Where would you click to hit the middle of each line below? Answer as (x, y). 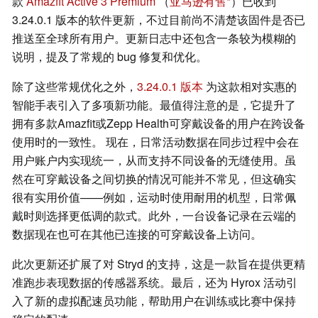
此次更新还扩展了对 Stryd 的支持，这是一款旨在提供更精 (159, 264)
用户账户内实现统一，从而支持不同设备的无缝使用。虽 (154, 160)
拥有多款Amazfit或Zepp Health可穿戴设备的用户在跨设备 (159, 124)
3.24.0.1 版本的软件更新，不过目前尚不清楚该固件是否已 (159, 20)
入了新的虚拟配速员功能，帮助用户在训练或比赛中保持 (154, 301)
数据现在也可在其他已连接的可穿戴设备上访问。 (137, 234)
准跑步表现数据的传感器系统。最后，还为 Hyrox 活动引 (155, 283)
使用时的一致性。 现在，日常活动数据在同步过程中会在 (155, 142)
